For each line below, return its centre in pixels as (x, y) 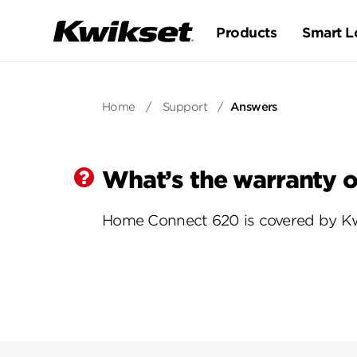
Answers (254, 107)
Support (184, 107)
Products (247, 33)
